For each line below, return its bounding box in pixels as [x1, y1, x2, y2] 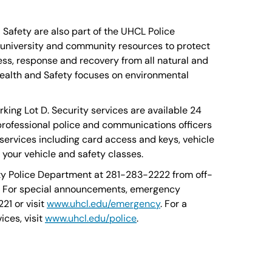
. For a [160, 197, 187, 210]
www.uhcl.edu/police [45, 212, 137, 225]
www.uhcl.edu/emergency [47, 197, 160, 210]
